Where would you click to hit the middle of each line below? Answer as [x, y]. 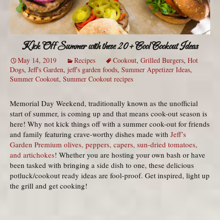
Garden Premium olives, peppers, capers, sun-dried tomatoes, [104, 145]
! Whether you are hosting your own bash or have [130, 155]
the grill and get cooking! [49, 186]
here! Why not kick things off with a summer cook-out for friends [110, 124]
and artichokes [32, 155]
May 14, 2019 [37, 60]
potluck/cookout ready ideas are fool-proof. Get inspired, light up [110, 176]
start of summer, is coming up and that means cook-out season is [109, 114]
